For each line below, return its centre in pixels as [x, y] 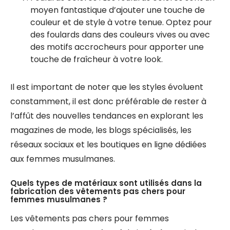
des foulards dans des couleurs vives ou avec [120, 35]
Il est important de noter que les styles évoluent [107, 87]
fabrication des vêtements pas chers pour [98, 191]
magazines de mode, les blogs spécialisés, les [101, 130]
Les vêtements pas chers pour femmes [90, 218]
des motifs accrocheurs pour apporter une [117, 47]
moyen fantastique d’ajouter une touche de [118, 10]
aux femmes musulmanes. [63, 159]
